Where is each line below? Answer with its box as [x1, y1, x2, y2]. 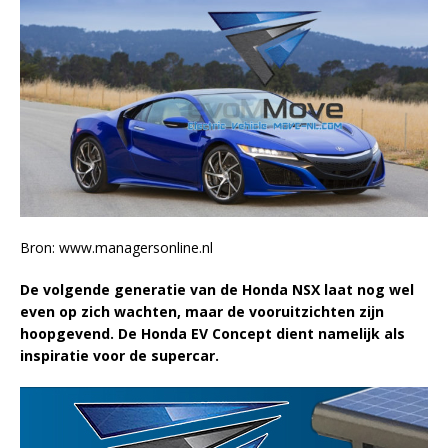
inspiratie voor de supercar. [20, 346, 219, 366]
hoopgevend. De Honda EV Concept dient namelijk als [20, 324, 405, 344]
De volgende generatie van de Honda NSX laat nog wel [20, 280, 414, 300]
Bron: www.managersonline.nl [20, 238, 213, 258]
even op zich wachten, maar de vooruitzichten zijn [20, 302, 384, 322]
